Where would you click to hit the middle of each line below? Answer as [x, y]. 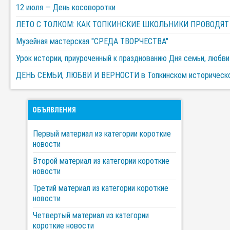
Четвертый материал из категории [91, 215]
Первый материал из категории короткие [102, 134]
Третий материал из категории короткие [101, 188]
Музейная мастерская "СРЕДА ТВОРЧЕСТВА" [92, 41]
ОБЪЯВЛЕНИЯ [54, 110]
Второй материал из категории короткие [101, 161]
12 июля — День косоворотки [66, 7]
